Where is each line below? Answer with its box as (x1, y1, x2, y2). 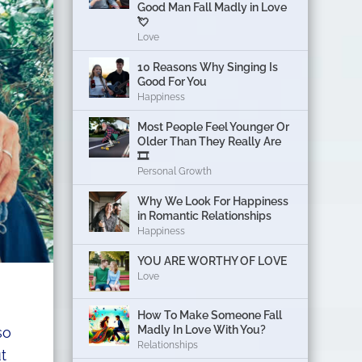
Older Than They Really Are (137, 134, 282, 148)
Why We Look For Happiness (137, 194, 289, 208)
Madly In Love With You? (137, 322, 267, 336)
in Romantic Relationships (137, 208, 272, 222)
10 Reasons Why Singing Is (137, 60, 279, 74)
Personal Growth (137, 165, 213, 177)
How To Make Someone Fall (137, 308, 283, 322)
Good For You (137, 74, 208, 88)
